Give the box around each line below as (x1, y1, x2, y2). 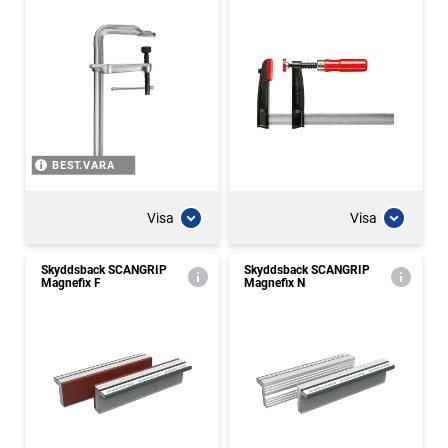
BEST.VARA (51, 159, 116, 172)
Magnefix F (41, 276, 101, 290)
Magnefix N (244, 276, 305, 290)
